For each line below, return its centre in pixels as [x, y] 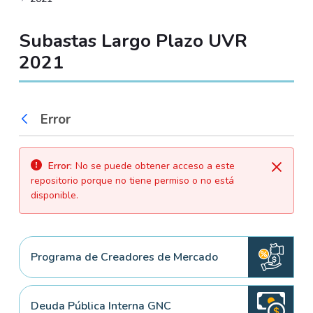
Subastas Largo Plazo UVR [133, 41]
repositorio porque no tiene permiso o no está [132, 180]
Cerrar [292, 172]
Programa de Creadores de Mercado [125, 257]
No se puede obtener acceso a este [155, 166]
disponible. [54, 195]
